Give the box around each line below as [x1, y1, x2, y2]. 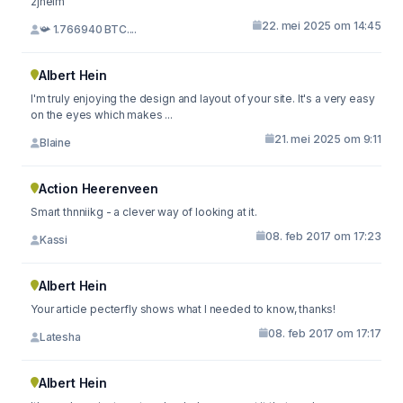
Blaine [39, 136, 71, 149]
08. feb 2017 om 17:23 [265, 228, 381, 243]
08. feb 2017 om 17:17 [268, 326, 381, 340]
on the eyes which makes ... [31, 107, 173, 121]
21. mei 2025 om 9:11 [274, 131, 381, 146]
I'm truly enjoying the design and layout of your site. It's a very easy [31, 91, 375, 105]
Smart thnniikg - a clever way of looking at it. [31, 204, 257, 219]
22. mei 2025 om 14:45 [262, 18, 381, 32]
